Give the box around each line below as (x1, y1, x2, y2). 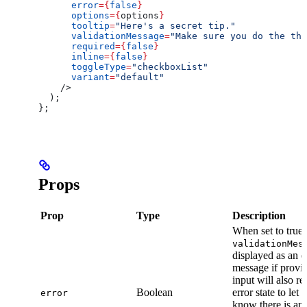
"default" (115, 71, 164, 82)
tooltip (38, 20, 110, 31)
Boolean (136, 286, 173, 298)
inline (38, 51, 104, 62)
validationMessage (38, 30, 164, 41)
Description (232, 209, 286, 221)
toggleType (38, 61, 126, 72)
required (38, 40, 115, 51)
